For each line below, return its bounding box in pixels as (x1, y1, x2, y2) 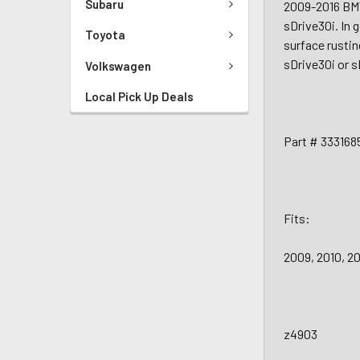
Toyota (85, 27, 125, 43)
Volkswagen (85, 58, 151, 73)
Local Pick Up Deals (85, 89, 194, 104)
